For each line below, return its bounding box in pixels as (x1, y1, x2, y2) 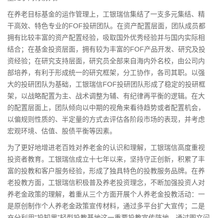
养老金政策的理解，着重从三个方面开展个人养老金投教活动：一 (7, 190, 205, 198)
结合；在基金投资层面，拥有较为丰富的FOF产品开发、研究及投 (7, 45, 205, 53)
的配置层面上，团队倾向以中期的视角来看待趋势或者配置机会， (7, 103, 205, 111)
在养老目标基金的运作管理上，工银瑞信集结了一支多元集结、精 (7, 10, 205, 18)
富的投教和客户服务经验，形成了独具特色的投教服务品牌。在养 (7, 166, 205, 175)
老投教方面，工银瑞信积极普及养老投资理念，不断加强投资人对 (7, 178, 205, 186)
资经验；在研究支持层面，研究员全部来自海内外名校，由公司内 (7, 56, 205, 65)
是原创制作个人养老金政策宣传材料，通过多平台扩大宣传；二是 (7, 201, 205, 210)
